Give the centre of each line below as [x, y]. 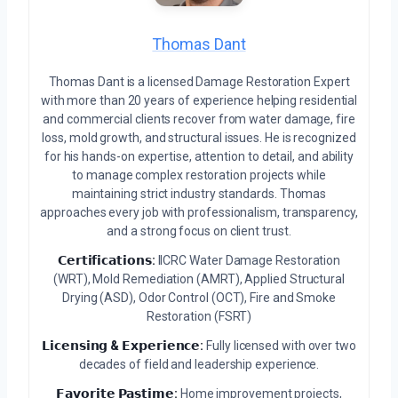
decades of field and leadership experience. [199, 365]
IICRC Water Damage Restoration [248, 261]
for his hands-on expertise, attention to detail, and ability [199, 157]
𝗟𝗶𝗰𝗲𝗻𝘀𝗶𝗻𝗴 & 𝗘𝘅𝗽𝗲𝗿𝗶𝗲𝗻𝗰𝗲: [123, 346]
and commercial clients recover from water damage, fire [199, 119]
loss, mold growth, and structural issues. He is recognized [199, 138]
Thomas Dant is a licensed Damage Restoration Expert [199, 82]
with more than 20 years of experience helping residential [199, 101]
